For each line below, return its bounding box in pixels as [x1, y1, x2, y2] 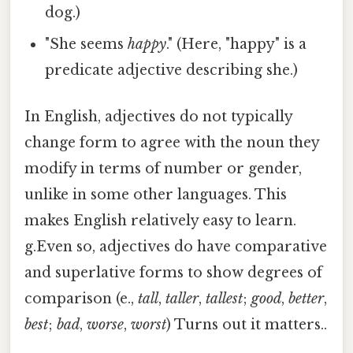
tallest [206, 290, 243, 308]
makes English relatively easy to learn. [24, 212, 296, 230]
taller [165, 290, 199, 308]
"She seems [45, 35, 128, 53]
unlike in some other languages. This [24, 186, 287, 204]
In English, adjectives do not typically [24, 108, 292, 126]
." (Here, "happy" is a [166, 35, 307, 53]
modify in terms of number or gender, [24, 160, 302, 178]
